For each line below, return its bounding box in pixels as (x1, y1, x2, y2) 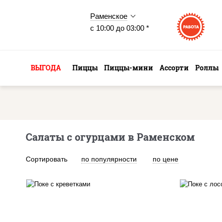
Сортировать (26, 155, 67, 163)
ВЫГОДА (31, 63, 61, 72)
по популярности (81, 155, 137, 163)
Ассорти (160, 63, 189, 72)
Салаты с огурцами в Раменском (26, 131, 195, 143)
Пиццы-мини (104, 63, 153, 72)
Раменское (90, 12, 127, 20)
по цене (153, 155, 178, 163)
